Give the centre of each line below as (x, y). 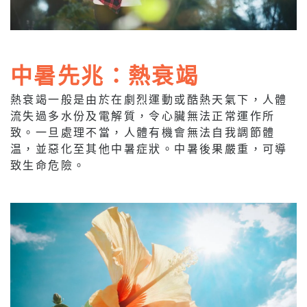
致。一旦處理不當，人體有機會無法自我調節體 (143, 132)
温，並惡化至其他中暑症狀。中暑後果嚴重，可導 (149, 148)
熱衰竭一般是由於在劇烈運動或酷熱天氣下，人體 (149, 99)
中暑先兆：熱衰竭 (105, 74)
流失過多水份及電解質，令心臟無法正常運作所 (143, 115)
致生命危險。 (48, 164)
